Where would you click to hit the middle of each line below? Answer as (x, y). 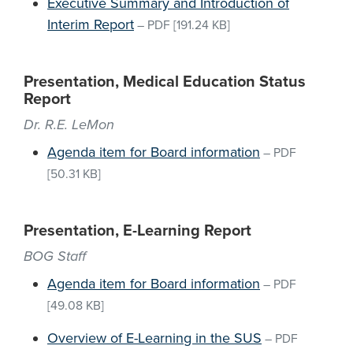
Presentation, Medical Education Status (165, 82)
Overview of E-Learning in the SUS (154, 338)
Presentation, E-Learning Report (137, 231)
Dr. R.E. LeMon (69, 124)
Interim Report (91, 24)
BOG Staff (55, 256)
